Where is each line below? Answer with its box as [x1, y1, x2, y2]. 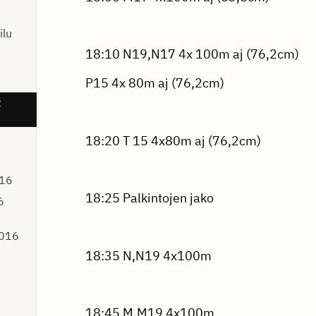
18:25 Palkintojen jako [85, 190, 214, 207]
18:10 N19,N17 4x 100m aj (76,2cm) [85, 46, 299, 63]
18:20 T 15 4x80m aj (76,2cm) [85, 132, 261, 149]
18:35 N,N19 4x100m [85, 247, 212, 264]
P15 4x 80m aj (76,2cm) [85, 74, 224, 91]
